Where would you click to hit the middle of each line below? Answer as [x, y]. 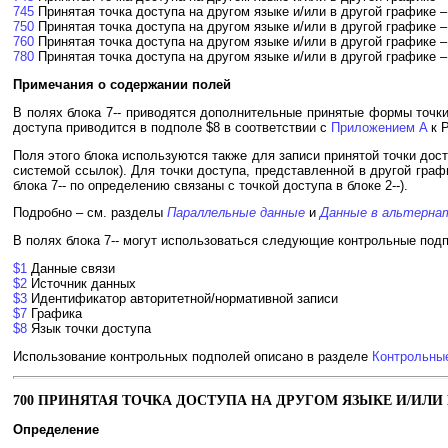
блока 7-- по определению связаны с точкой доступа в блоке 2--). [210, 185]
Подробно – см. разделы [90, 213]
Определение [56, 430]
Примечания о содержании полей [122, 84]
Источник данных [81, 283]
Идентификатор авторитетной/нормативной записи [182, 298]
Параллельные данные [236, 213]
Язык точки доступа [89, 328]
